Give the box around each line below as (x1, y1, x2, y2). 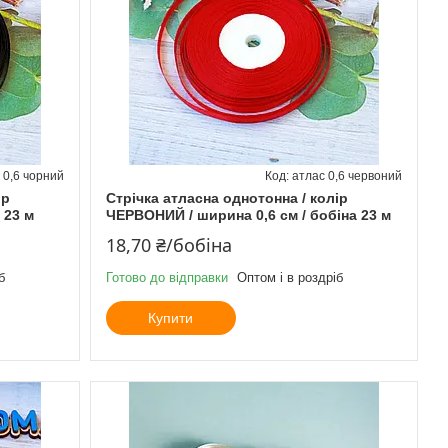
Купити (148, 309, 194, 326)
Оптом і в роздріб (236, 269, 343, 285)
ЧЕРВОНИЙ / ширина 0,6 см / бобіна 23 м (105, 206, 391, 223)
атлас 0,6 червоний (291, 168, 402, 183)
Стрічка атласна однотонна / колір (105, 189, 348, 206)
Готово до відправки (105, 269, 228, 285)
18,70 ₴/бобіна (105, 232, 232, 257)
